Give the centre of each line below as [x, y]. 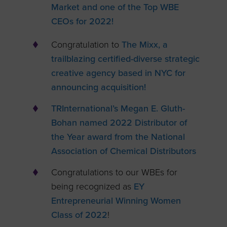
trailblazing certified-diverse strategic [126, 59]
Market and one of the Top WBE [115, 7]
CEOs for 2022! [83, 21]
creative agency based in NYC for [119, 73]
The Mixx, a [144, 44]
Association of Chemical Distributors [124, 151]
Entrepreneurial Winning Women [116, 201]
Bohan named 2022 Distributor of [119, 123]
